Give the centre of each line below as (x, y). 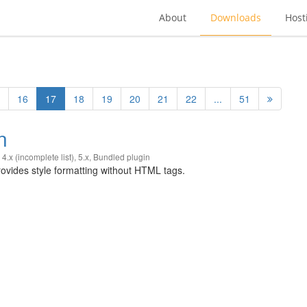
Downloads (236, 17)
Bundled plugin (122, 157)
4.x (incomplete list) (38, 157)
